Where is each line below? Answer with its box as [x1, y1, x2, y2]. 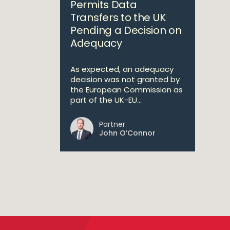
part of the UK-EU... [70, 94, 142, 105]
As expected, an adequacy [70, 64, 174, 74]
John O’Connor [99, 128, 156, 138]
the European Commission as [70, 84, 183, 95]
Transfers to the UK [70, 10, 166, 25]
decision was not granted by [70, 74, 180, 85]
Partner [99, 119, 125, 129]
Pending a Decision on [70, 23, 182, 37]
